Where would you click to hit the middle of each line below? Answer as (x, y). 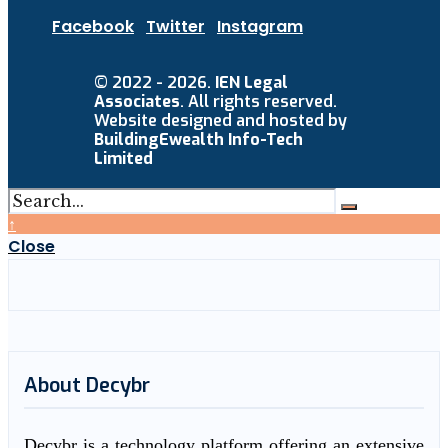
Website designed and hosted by (221, 121)
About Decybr (87, 386)
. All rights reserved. (259, 102)
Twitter (175, 27)
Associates (137, 102)
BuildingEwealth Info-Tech (199, 140)
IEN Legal (252, 83)
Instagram (260, 27)
